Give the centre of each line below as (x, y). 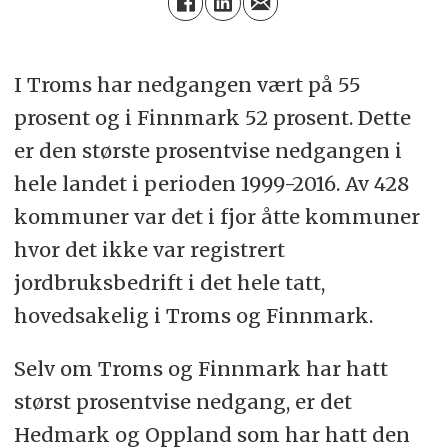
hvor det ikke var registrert (149, 250)
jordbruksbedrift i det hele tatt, (169, 283)
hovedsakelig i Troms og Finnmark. (193, 316)
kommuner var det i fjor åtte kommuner (216, 217)
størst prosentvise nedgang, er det (182, 402)
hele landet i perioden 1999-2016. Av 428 (211, 184)
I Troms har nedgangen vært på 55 (187, 85)
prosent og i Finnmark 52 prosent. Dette (212, 118)
